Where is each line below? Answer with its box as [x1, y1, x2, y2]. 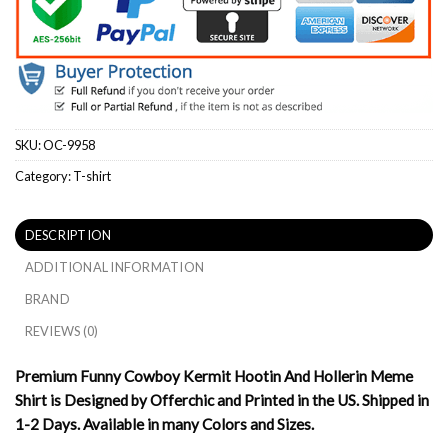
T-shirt [73, 168, 111, 185]
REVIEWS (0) [24, 322, 99, 339]
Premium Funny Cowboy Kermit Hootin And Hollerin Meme [15, 366, 413, 385]
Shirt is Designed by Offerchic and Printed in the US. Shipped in [15, 390, 429, 409]
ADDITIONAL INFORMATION [24, 258, 205, 275]
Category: [15, 168, 73, 185]
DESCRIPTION [24, 226, 112, 243]
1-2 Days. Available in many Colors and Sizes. [15, 414, 314, 433]
